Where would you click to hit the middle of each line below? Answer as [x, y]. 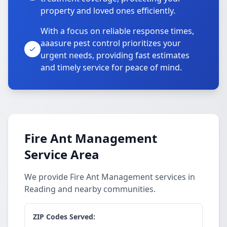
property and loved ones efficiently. [108, 11]
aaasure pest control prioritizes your [111, 43]
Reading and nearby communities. [90, 189]
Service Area [62, 154]
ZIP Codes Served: [64, 217]
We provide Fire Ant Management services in [110, 177]
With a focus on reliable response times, [117, 31]
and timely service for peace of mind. [111, 67]
